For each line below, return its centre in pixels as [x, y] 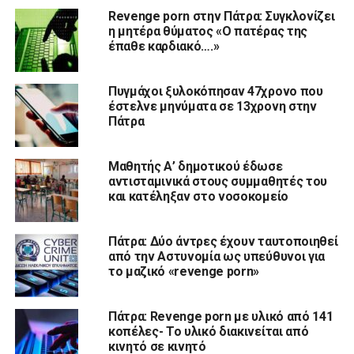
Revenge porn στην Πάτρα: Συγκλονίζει [221, 16]
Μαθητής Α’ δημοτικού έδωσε [195, 166]
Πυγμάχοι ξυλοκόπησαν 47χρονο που [215, 91]
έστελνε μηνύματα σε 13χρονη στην [212, 106]
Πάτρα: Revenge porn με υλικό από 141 [220, 316]
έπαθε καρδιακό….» [164, 46]
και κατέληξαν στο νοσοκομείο [198, 196]
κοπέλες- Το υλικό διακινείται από [208, 331]
